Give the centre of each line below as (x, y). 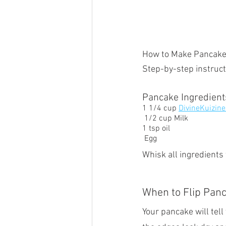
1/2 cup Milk (167, 118)
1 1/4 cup (160, 108)
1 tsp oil (156, 128)
